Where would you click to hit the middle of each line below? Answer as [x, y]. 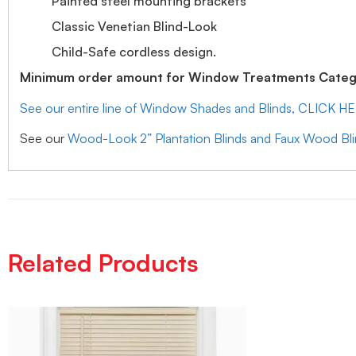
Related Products [103, 263]
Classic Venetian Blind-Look [134, 27]
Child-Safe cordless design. [134, 52]
